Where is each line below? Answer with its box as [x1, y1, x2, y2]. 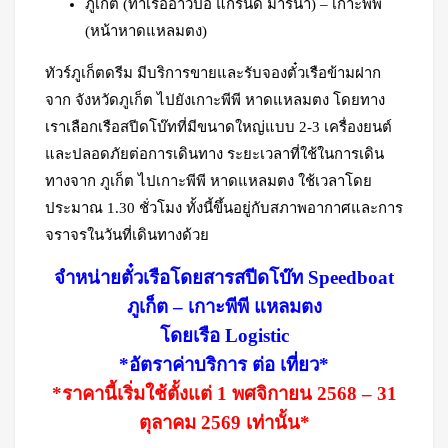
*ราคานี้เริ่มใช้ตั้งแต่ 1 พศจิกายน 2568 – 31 [51, 383, 397, 404]
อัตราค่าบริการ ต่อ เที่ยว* [129, 354, 329, 375]
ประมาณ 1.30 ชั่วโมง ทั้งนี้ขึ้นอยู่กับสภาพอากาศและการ [45, 200, 403, 216]
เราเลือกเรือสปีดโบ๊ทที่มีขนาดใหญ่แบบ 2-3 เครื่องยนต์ [45, 119, 392, 135]
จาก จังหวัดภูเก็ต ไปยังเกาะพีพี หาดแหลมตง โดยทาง [45, 92, 385, 108]
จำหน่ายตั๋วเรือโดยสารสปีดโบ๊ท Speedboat [54, 267, 394, 288]
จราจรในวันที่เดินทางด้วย [45, 227, 209, 243]
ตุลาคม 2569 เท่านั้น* [138, 412, 310, 433]
